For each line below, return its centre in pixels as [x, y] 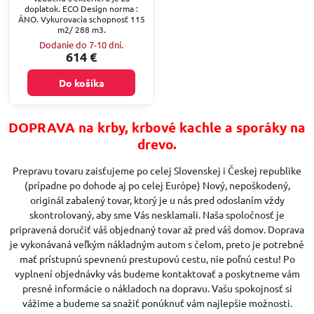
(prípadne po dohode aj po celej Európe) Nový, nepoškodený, [157, 185]
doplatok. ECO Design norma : [81, 8]
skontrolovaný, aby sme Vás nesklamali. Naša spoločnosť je [157, 214]
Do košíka [81, 82]
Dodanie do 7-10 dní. [81, 44]
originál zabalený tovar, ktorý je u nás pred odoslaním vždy [157, 199]
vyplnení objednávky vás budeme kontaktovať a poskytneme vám [157, 273]
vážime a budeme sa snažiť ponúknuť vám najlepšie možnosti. [157, 302]
